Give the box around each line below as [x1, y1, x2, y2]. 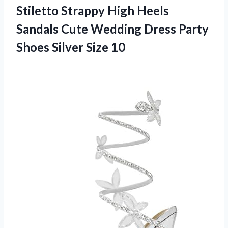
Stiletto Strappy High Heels [16, 3, 169, 18]
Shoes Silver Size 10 [16, 40, 125, 55]
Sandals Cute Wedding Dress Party [16, 21, 209, 37]
